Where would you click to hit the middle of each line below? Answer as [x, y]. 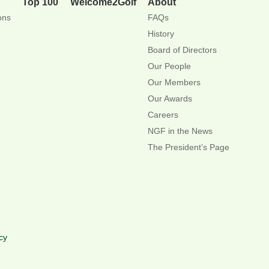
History [161, 33]
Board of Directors [183, 50]
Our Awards [170, 98]
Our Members [174, 82]
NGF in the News [180, 131]
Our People [170, 66]
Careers [163, 114]
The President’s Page [189, 147]
